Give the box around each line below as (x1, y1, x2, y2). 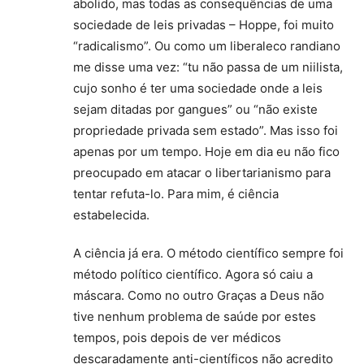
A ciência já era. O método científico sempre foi (73, 245, 344, 262)
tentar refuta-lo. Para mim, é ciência (73, 186, 279, 202)
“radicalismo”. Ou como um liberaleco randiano (73, 38, 340, 54)
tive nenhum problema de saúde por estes (73, 309, 316, 325)
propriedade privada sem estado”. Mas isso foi (73, 123, 338, 139)
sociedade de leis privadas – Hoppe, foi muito (73, 17, 334, 33)
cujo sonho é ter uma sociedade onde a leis (73, 80, 323, 97)
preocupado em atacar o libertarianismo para (73, 165, 331, 181)
